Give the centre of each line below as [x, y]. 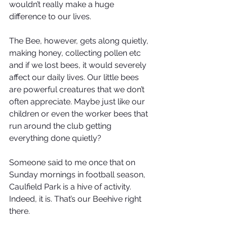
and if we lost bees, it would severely [79, 65]
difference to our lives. [50, 16]
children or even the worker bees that [80, 113]
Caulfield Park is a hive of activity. [71, 186]
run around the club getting [61, 126]
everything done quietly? [56, 138]
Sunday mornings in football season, [78, 174]
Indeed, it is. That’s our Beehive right [76, 199]
